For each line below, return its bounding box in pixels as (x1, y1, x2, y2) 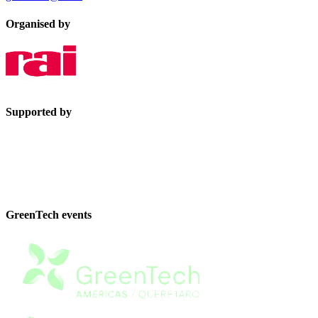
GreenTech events (6, 208, 92, 221)
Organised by (6, 17, 70, 30)
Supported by (6, 106, 72, 119)
